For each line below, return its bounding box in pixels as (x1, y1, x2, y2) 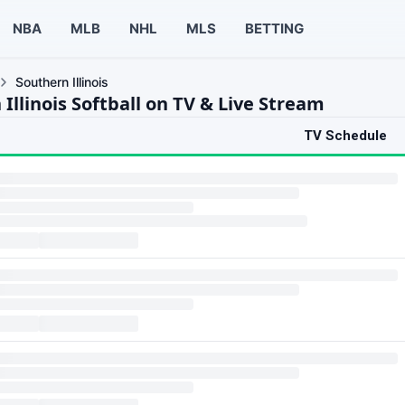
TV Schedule (304, 127, 387, 144)
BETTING (244, 19, 304, 37)
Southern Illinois (15, 74, 108, 89)
